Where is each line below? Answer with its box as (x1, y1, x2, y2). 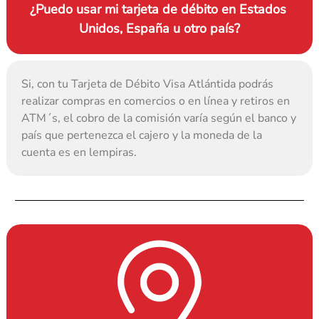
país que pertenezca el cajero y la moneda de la (21, 127, 263, 144)
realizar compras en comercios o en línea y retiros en (21, 93, 291, 110)
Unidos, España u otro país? (79, 20, 240, 38)
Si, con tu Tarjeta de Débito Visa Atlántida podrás (21, 76, 274, 93)
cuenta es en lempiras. (21, 145, 137, 161)
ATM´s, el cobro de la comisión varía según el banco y (21, 110, 297, 127)
